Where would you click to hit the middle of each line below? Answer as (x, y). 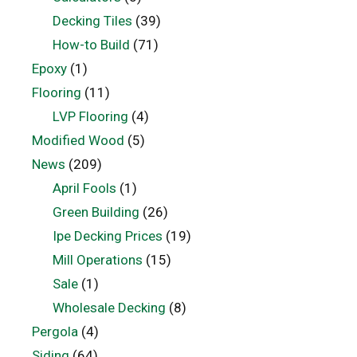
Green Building (96, 212)
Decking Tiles (92, 20)
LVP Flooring (90, 116)
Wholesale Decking (109, 307)
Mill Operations (97, 259)
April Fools (84, 188)
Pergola (55, 331)
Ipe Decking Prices (107, 235)
